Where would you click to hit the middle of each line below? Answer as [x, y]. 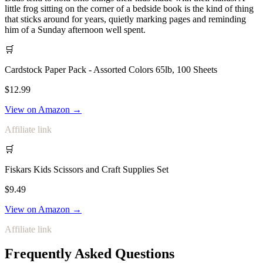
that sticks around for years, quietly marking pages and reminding [125, 19]
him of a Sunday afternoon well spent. [75, 29]
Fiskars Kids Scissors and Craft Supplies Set [87, 169]
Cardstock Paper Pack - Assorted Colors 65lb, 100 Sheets [111, 69]
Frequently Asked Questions [90, 254]
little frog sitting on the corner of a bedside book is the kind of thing [129, 8]
